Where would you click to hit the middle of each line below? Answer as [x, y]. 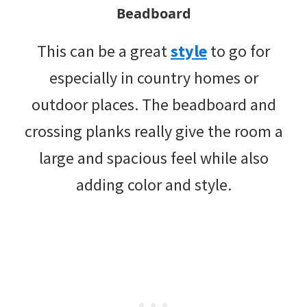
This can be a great [104, 51]
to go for [238, 51]
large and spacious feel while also [153, 158]
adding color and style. [153, 184]
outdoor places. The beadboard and [153, 104]
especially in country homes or [153, 77]
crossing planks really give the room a [153, 131]
